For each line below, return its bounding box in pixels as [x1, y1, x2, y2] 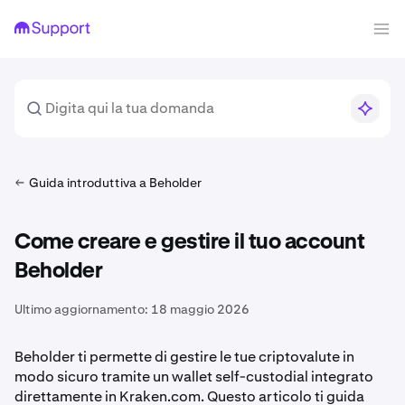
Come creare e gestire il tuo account [14, 231, 364, 253]
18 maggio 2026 [151, 301, 250, 317]
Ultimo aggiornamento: [14, 301, 148, 317]
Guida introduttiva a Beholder [29, 174, 202, 191]
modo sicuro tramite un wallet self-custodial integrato [14, 367, 373, 386]
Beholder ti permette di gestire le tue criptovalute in [14, 347, 354, 366]
